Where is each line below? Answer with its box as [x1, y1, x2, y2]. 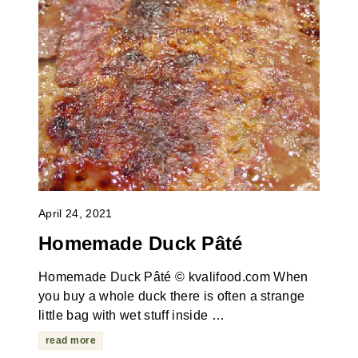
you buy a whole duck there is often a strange [38, 288, 305, 303]
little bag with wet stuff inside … [38, 308, 225, 322]
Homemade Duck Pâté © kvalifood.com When [38, 269, 308, 284]
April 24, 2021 [38, 207, 113, 221]
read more [45, 334, 97, 346]
